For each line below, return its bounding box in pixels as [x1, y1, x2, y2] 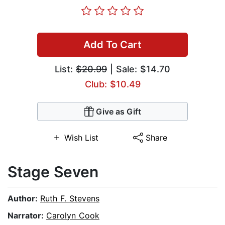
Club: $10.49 [84, 79, 141, 90]
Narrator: [8, 210, 46, 221]
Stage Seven [8, 163, 98, 181]
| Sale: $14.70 [107, 64, 170, 75]
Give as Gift [96, 106, 141, 117]
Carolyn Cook [46, 210, 99, 221]
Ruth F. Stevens [40, 193, 99, 204]
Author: [8, 193, 40, 204]
